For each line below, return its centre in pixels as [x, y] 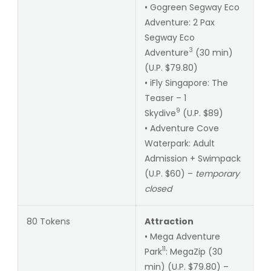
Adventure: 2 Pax [179, 22]
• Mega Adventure [182, 236]
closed [158, 188]
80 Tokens [48, 221]
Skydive [160, 113]
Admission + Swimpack [192, 158]
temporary [217, 173]
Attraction [169, 221]
